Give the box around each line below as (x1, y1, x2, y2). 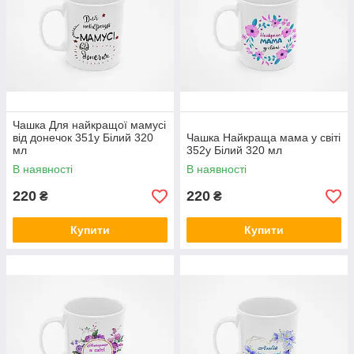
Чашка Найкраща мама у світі (186, 131, 341, 144)
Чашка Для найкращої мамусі (13, 119, 166, 131)
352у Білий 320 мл (186, 144, 282, 156)
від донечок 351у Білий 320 (13, 131, 153, 144)
